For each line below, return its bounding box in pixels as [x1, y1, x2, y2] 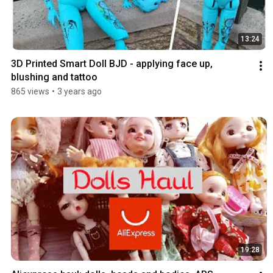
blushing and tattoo [11, 71, 97, 83]
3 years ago [57, 86, 102, 96]
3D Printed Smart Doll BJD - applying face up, [11, 57, 213, 69]
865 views [11, 86, 49, 96]
